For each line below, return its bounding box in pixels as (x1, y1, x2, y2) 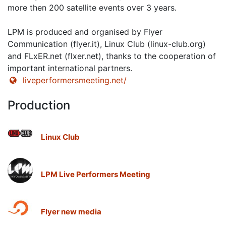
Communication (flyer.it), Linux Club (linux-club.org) (8, 39, 206, 49)
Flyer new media (41, 207, 101, 217)
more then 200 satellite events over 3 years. (8, 3, 177, 13)
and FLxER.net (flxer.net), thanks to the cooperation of (8, 51, 216, 62)
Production (8, 98, 70, 113)
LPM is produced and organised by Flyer (8, 27, 162, 37)
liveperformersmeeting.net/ (23, 75, 127, 86)
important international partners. (8, 63, 132, 74)
